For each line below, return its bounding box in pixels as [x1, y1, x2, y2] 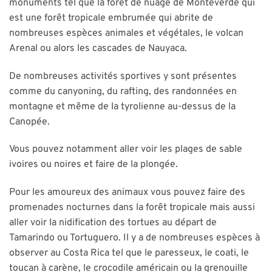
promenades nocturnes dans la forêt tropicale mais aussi [9, 202, 255, 214]
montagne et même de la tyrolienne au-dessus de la [9, 100, 236, 113]
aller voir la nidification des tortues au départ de [9, 217, 217, 229]
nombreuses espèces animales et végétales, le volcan [9, 27, 243, 39]
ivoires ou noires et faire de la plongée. [9, 158, 178, 171]
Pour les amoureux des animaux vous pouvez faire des [9, 186, 245, 199]
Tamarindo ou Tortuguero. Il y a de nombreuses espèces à [9, 232, 260, 245]
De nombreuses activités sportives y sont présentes [9, 70, 237, 83]
